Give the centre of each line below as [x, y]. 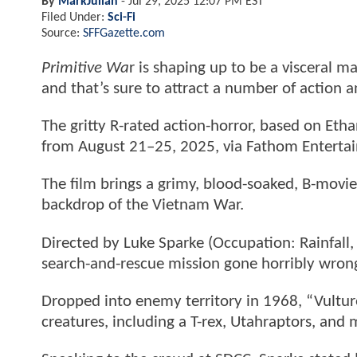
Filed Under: [75, 17]
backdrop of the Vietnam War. [143, 206]
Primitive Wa [85, 68]
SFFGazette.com [124, 33]
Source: [62, 33]
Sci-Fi [122, 17]
